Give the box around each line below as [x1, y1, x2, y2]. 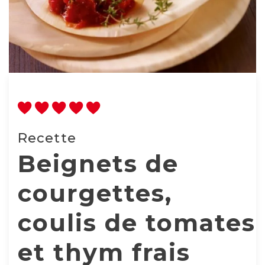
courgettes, [18, 179, 172, 208]
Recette [18, 130, 76, 146]
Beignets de [18, 149, 179, 178]
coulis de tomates [18, 208, 256, 237]
